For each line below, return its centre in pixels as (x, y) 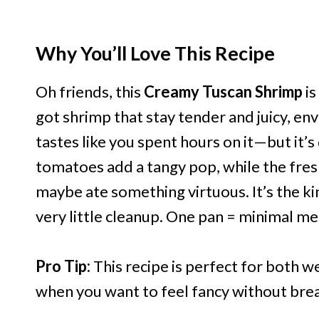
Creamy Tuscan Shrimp (223, 91)
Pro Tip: (63, 266)
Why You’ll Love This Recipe (155, 53)
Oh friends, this (90, 91)
